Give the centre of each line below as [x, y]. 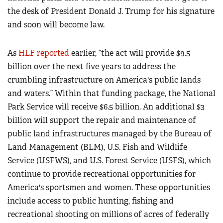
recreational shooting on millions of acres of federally [108, 215]
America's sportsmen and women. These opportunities [109, 188]
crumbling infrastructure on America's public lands [104, 80]
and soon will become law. [56, 25]
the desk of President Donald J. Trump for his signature [111, 11]
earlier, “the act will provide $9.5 [130, 53]
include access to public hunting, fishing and [91, 201]
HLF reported [44, 53]
